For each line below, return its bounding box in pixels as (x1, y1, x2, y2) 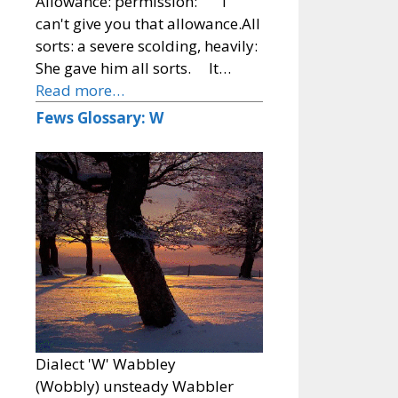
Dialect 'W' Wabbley (36, 354, 247, 375)
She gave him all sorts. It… (36, 58, 231, 79)
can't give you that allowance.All (36, 13, 260, 35)
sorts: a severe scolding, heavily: (36, 36, 261, 57)
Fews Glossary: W (36, 107, 163, 129)
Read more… (36, 80, 124, 101)
